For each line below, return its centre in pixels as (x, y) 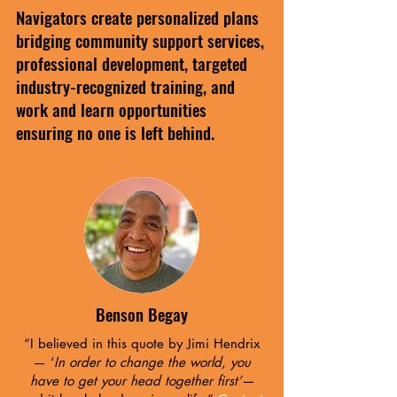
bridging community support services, (140, 40)
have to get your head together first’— (142, 381)
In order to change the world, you (152, 362)
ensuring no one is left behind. (115, 132)
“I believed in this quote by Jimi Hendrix (142, 343)
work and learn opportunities (111, 109)
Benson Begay (142, 314)
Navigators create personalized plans (137, 17)
